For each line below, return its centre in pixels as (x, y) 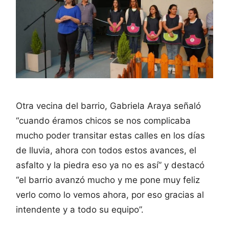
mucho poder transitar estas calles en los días (110, 136)
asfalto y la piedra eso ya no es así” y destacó (110, 165)
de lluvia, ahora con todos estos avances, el (106, 151)
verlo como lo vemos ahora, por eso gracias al (110, 195)
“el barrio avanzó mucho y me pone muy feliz (108, 180)
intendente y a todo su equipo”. (80, 210)
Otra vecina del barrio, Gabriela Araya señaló (108, 106)
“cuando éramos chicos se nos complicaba (103, 121)
